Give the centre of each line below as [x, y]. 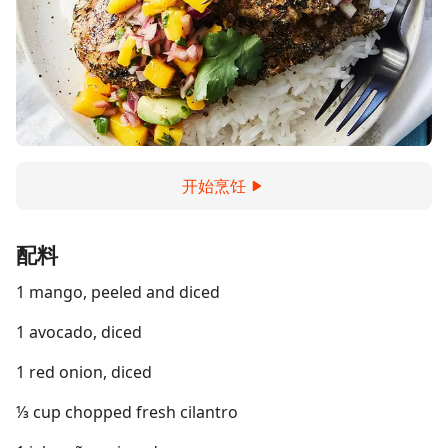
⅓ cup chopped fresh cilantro [127, 412]
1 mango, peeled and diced [118, 292]
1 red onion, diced [84, 372]
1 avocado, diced [79, 332]
